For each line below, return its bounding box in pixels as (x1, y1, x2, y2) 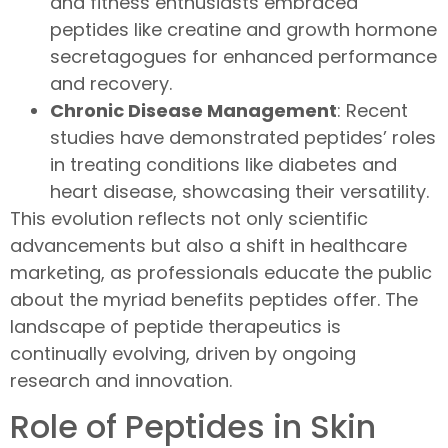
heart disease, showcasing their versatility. (50, 178, 429, 204)
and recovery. (50, 70, 172, 96)
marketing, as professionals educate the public (10, 259, 432, 285)
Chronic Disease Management (50, 97, 337, 123)
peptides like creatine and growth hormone (50, 16, 437, 42)
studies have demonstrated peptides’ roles (50, 124, 436, 150)
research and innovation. (10, 367, 232, 393)
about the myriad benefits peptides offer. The (10, 286, 418, 312)
